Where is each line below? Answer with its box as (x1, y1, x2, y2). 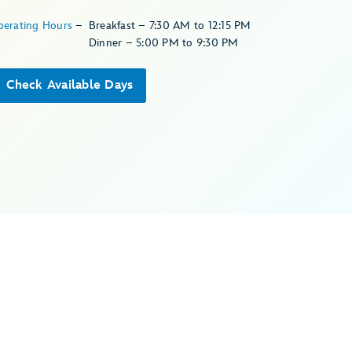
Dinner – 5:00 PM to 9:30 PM (88, 35, 239, 49)
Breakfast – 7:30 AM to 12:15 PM (88, 18, 251, 32)
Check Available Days (6, 77, 134, 93)
